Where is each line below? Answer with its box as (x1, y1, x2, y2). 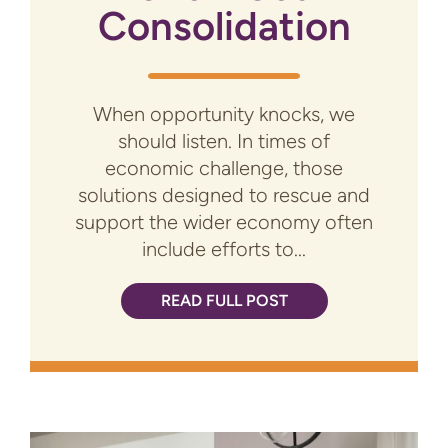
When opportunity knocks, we (93, 102, 355, 127)
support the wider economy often (75, 210, 373, 235)
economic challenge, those (105, 156, 343, 181)
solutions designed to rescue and (78, 183, 370, 208)
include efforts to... (142, 237, 306, 262)
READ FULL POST (160, 291, 288, 311)
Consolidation (97, 2, 351, 51)
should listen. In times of (118, 129, 330, 154)
